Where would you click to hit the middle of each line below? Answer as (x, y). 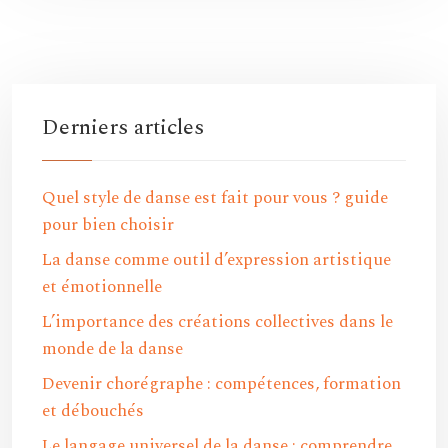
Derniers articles (123, 127)
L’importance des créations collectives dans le (217, 322)
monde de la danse (112, 349)
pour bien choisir (108, 225)
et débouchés (93, 411)
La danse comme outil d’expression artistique (216, 260)
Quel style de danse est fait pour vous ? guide (215, 198)
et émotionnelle (102, 287)
